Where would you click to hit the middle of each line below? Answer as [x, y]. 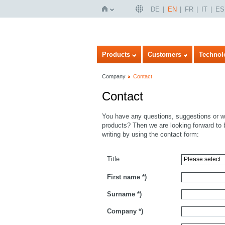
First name [124, 177]
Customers [164, 54]
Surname [121, 194]
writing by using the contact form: [150, 134]
